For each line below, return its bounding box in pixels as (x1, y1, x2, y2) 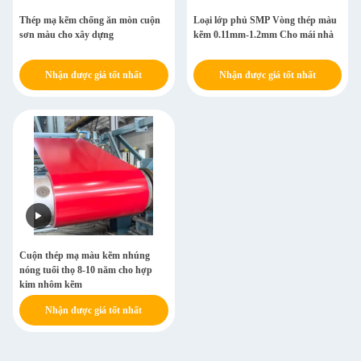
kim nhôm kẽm (19, 279, 82, 290)
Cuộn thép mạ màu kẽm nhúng (19, 250, 150, 261)
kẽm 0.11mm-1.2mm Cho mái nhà (193, 29, 334, 40)
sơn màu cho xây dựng (19, 29, 114, 40)
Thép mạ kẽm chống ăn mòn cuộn (19, 15, 160, 26)
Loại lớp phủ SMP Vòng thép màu (193, 15, 337, 26)
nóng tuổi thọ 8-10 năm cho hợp (19, 264, 152, 276)
